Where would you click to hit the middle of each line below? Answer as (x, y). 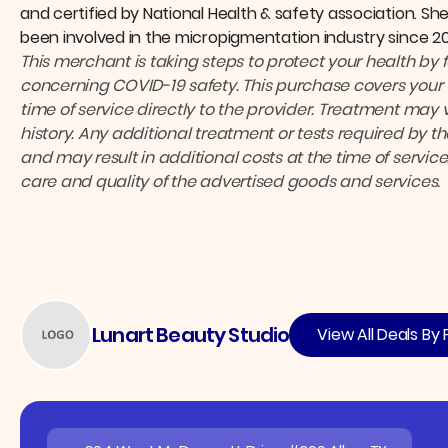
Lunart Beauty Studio (191, 335)
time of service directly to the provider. (169, 110)
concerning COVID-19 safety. (131, 86)
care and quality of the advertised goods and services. (230, 182)
